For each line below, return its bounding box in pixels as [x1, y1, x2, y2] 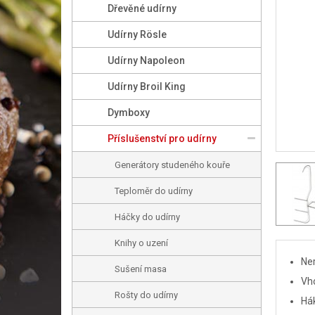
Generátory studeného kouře [115, 160, 230, 170]
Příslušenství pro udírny [108, 133, 217, 144]
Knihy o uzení [115, 238, 168, 248]
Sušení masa [115, 264, 167, 274]
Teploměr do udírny [115, 186, 193, 196]
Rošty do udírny [115, 290, 178, 300]
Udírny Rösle [108, 29, 167, 40]
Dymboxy [108, 107, 150, 118]
